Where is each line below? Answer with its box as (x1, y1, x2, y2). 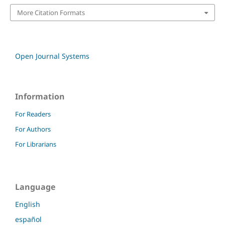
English (15, 199, 40, 209)
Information (15, 91, 65, 102)
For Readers (15, 109, 51, 119)
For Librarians (15, 140, 56, 149)
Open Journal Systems (15, 51, 89, 61)
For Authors (15, 125, 51, 134)
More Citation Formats (17, 8, 85, 18)
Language (15, 181, 55, 193)
